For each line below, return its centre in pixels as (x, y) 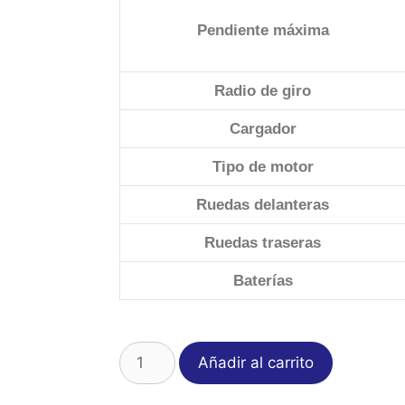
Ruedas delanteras (263, 205)
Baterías (263, 281)
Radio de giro (263, 91)
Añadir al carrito (255, 362)
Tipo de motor (263, 167)
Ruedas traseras (263, 243)
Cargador (263, 129)
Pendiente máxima (263, 30)
